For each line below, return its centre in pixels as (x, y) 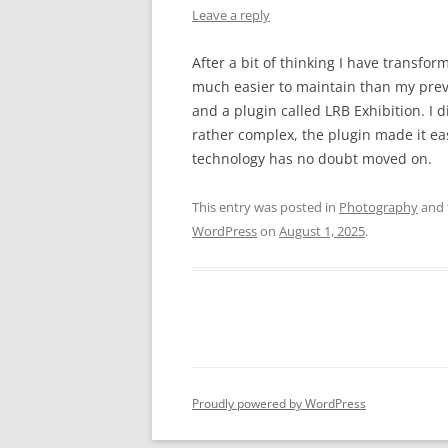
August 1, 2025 (322, 231)
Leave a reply (231, 15)
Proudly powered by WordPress (279, 403)
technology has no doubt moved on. (312, 158)
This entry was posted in (265, 207)
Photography (378, 207)
